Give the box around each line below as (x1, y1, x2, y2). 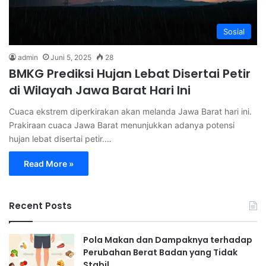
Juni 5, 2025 (50, 53, 91, 62)
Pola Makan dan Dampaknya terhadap (83, 234, 252, 246)
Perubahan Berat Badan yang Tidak (83, 246, 237, 259)
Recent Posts (9, 199, 72, 213)
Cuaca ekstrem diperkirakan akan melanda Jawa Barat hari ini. (9, 106, 252, 117)
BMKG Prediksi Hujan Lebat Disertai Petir (9, 65, 251, 83)
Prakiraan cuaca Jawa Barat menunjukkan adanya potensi (9, 120, 235, 131)
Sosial (223, 27, 245, 37)
